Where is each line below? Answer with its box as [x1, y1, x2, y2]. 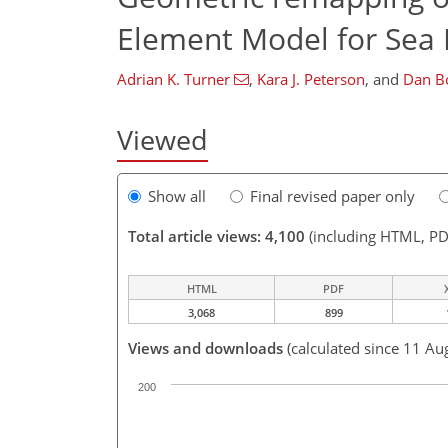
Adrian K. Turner [117, 69, 230, 89]
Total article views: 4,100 [128, 226, 305, 247]
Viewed [117, 121, 208, 158]
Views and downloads [128, 338, 283, 359]
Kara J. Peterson [256, 69, 365, 89]
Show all [148, 186, 206, 207]
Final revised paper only [250, 186, 415, 207]
